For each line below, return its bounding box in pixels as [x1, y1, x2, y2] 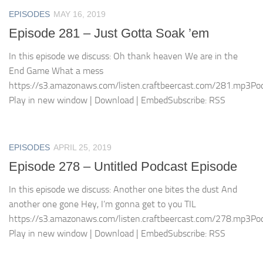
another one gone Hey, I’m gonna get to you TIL [9, 198, 196, 210]
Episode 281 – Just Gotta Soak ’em [9, 25, 209, 41]
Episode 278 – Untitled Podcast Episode [9, 159, 237, 174]
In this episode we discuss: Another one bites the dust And [9, 184, 237, 195]
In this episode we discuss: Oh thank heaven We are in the [9, 50, 238, 62]
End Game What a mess [9, 65, 108, 76]
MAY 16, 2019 [53, 9, 106, 19]
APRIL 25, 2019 [53, 142, 112, 152]
